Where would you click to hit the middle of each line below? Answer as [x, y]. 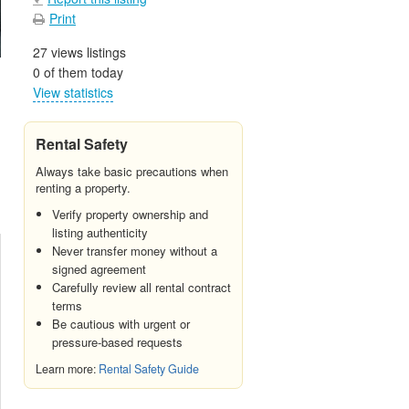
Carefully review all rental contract [142, 287]
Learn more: [67, 368]
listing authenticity [100, 232]
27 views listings [79, 52]
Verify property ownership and [130, 214]
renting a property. [83, 187]
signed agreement [99, 268]
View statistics [73, 92]
